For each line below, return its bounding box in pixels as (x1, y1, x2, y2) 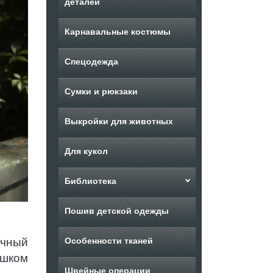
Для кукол (64, 146, 108, 156)
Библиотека (64, 176, 116, 186)
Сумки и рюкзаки (64, 87, 138, 96)
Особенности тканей (64, 236, 154, 246)
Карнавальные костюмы (64, 27, 171, 37)
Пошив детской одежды (64, 206, 169, 216)
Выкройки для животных (64, 116, 174, 126)
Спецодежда (64, 57, 118, 66)
